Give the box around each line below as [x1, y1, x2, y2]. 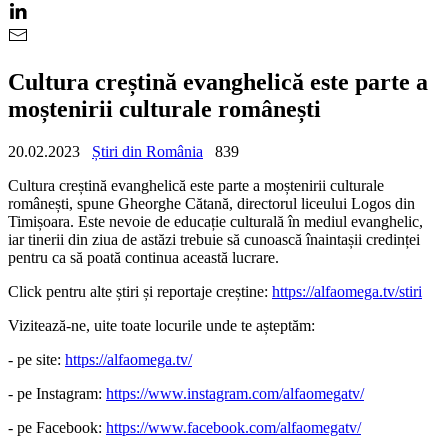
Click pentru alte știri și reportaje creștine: [8, 282, 272, 300]
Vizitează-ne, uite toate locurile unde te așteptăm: [8, 316, 315, 334]
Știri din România [92, 142, 203, 160]
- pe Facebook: [8, 418, 106, 436]
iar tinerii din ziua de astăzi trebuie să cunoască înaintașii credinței [8, 230, 420, 248]
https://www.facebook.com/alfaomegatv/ [106, 418, 361, 436]
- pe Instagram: [8, 384, 106, 402]
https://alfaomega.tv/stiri [272, 282, 422, 300]
